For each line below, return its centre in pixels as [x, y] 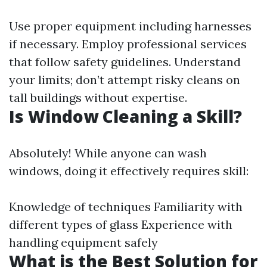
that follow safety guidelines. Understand [125, 62]
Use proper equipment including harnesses [130, 26]
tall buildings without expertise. [98, 97]
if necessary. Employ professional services [128, 44]
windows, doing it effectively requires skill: [129, 171]
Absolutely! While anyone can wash [108, 153]
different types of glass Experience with [121, 224]
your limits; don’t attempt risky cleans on [125, 80]
